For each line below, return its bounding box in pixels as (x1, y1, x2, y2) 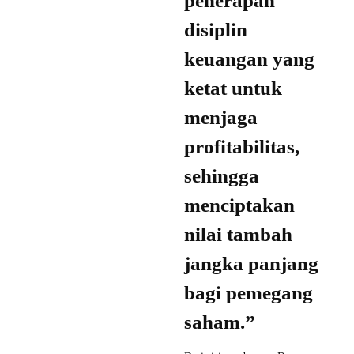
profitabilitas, (184, 136, 299, 158)
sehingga (184, 165, 259, 187)
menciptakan (184, 194, 295, 217)
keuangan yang (184, 48, 314, 70)
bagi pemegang (184, 282, 313, 304)
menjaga (184, 107, 258, 129)
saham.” (184, 311, 255, 333)
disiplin (184, 19, 247, 41)
